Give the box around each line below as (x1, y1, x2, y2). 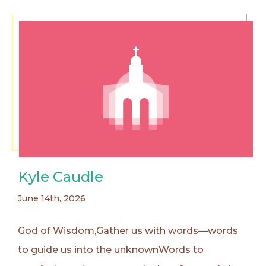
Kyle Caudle (18, 168, 103, 186)
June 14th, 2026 (18, 193, 85, 204)
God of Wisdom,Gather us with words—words (18, 225, 238, 237)
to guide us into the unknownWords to (18, 244, 204, 256)
